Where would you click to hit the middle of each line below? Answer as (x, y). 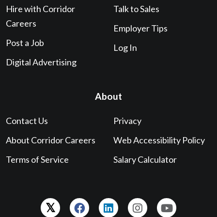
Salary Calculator (145, 159)
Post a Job (25, 42)
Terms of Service (37, 159)
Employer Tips (140, 28)
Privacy (127, 120)
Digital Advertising (41, 62)
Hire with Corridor (40, 8)
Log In (125, 47)
